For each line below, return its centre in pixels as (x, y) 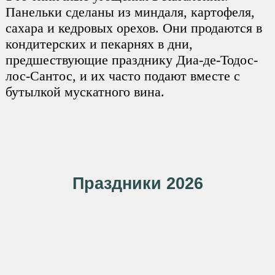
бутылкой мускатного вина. (85, 92)
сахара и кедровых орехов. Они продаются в (134, 28)
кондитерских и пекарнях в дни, (99, 44)
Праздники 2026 (137, 184)
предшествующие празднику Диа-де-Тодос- (131, 60)
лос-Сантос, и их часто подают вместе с (122, 76)
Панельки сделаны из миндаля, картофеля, (130, 12)
